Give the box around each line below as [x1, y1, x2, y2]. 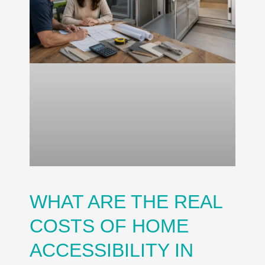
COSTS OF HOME [30, 215, 189, 237]
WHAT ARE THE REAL [30, 191, 222, 213]
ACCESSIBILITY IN [30, 240, 193, 261]
